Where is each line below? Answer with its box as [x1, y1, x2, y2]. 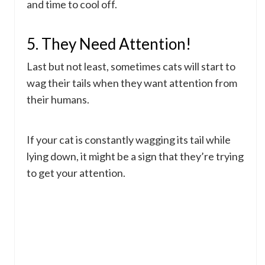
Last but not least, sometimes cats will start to [27, 60, 235, 73]
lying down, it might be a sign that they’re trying [27, 150, 244, 163]
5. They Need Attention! [27, 34, 191, 54]
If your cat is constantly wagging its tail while [27, 133, 231, 147]
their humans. [27, 93, 89, 106]
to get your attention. [27, 166, 125, 180]
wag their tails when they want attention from [27, 76, 237, 90]
